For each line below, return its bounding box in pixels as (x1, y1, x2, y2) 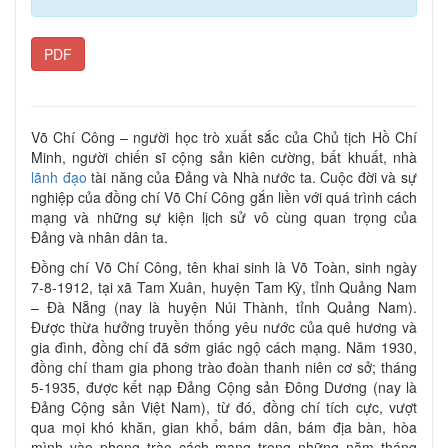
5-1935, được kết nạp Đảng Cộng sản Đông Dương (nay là (31, 376, 417, 397)
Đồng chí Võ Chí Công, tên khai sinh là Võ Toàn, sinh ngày (31, 256, 417, 277)
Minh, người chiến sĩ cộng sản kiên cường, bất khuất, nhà (31, 146, 417, 167)
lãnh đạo (31, 166, 87, 187)
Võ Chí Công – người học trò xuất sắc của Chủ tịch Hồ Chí (31, 126, 417, 147)
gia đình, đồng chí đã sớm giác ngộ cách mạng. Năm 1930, (31, 336, 417, 357)
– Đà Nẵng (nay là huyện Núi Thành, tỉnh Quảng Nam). (31, 296, 417, 317)
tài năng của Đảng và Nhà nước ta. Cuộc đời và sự (86, 166, 418, 187)
